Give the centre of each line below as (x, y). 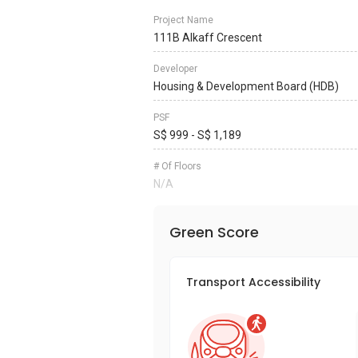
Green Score (214, 232)
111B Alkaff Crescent (208, 38)
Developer (175, 69)
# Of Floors (177, 166)
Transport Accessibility (253, 282)
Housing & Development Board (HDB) (246, 86)
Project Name (183, 20)
